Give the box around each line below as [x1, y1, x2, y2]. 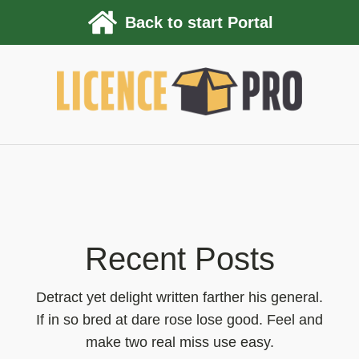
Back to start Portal [124, 14, 273, 31]
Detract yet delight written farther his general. [36, 289, 323, 305]
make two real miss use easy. [85, 334, 274, 350]
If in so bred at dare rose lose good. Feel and [36, 312, 323, 328]
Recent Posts [84, 241, 275, 276]
